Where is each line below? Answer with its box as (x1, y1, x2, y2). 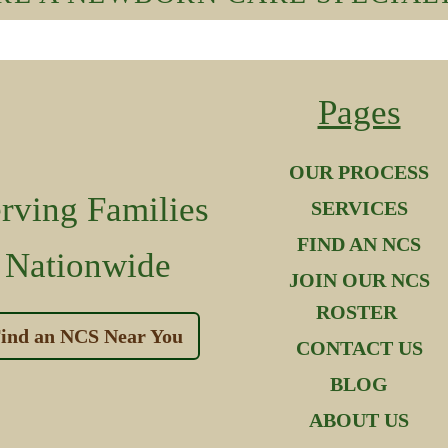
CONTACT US (295, 337, 423, 360)
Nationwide (5, 245, 171, 285)
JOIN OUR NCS (288, 269, 430, 292)
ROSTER (316, 301, 402, 324)
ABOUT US (309, 409, 409, 432)
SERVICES (310, 197, 408, 220)
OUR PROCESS (289, 161, 429, 184)
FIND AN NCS (297, 233, 421, 256)
